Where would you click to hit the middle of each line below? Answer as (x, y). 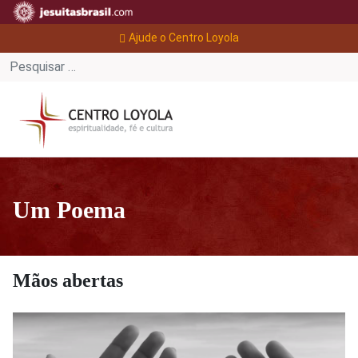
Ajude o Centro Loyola (184, 38)
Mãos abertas (68, 280)
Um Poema (69, 209)
